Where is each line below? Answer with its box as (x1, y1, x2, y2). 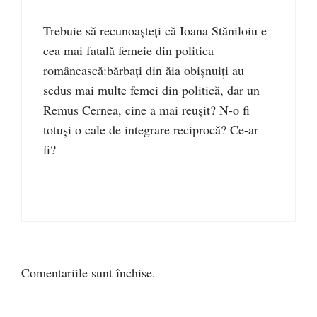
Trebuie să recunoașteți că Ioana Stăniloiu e (43, 22, 267, 39)
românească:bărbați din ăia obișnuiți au (43, 62, 244, 79)
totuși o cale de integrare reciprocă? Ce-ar (43, 121, 258, 138)
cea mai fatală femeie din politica (43, 42, 214, 59)
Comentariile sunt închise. (21, 264, 156, 281)
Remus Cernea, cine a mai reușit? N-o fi (43, 101, 250, 118)
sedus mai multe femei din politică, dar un (43, 81, 260, 98)
